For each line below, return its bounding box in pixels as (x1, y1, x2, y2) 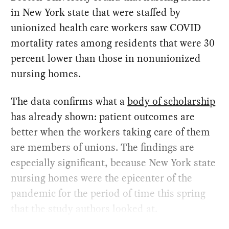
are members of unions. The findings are (11, 140, 195, 154)
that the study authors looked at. (11, 201, 158, 216)
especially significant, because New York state (11, 155, 216, 170)
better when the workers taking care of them (11, 124, 211, 139)
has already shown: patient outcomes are (11, 109, 195, 124)
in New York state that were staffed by (11, 5, 181, 19)
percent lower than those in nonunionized (11, 51, 201, 65)
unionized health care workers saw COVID (11, 20, 201, 35)
